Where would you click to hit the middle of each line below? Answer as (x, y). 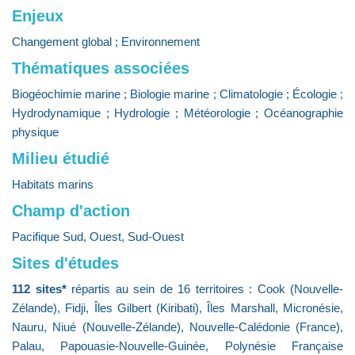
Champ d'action (71, 211)
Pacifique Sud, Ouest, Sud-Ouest (98, 237)
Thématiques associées (101, 68)
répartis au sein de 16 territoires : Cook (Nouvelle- (207, 289)
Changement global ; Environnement (106, 42)
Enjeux (38, 16)
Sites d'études (65, 263)
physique (35, 132)
